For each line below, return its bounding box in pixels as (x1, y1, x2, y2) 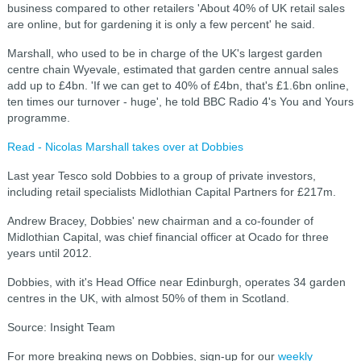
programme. (6, 111, 70, 124)
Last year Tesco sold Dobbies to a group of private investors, (6, 169, 316, 182)
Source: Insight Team (6, 321, 115, 334)
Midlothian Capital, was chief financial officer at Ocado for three (6, 230, 329, 243)
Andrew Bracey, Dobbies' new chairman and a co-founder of (6, 214, 313, 227)
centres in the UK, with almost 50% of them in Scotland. (6, 292, 289, 305)
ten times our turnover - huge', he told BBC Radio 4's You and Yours (6, 95, 354, 108)
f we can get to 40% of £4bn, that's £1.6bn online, (96, 79, 349, 92)
